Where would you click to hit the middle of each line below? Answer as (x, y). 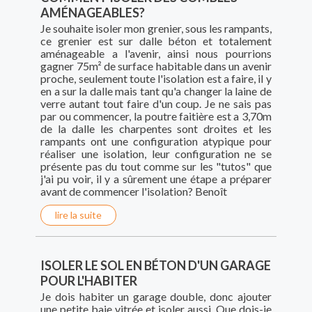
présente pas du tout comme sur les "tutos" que (156, 166)
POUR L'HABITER (89, 281)
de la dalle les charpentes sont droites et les (156, 129)
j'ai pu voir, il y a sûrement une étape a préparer (156, 179)
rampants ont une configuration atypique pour (156, 141)
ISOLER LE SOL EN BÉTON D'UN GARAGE (156, 266)
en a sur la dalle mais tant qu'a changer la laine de (156, 91)
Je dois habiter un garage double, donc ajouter (156, 297)
